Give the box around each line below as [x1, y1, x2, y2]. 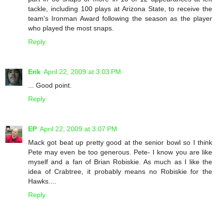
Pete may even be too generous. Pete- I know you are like [28, 148, 212, 156]
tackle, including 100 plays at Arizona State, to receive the [28, 5, 212, 13]
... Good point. [28, 81, 72, 90]
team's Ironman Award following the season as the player [28, 15, 212, 23]
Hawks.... [28, 177, 56, 186]
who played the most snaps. [28, 24, 114, 32]
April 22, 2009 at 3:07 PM [40, 125, 117, 133]
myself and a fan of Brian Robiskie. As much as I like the [28, 158, 212, 166]
